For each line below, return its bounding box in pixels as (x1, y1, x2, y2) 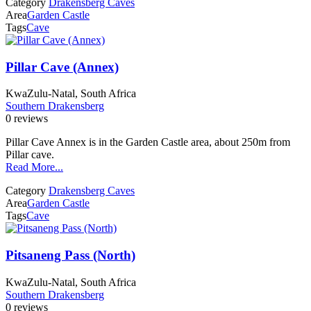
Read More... (6, 161, 63, 174)
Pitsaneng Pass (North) (6, 248, 135, 263)
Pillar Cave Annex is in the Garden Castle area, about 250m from (6, 136, 290, 149)
